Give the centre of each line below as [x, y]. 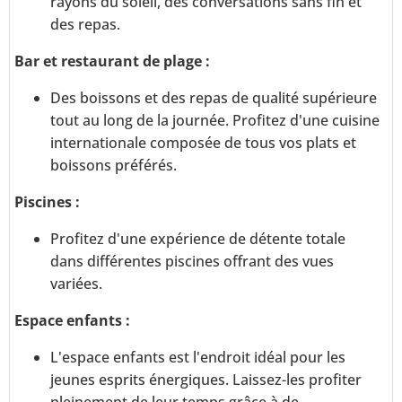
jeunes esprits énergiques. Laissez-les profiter [206, 380]
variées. [76, 284]
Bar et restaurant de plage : [112, 61]
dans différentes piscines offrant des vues [192, 262]
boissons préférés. [114, 166]
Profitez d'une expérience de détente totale [198, 239]
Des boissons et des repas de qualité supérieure [214, 98]
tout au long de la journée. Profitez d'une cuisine [215, 121]
